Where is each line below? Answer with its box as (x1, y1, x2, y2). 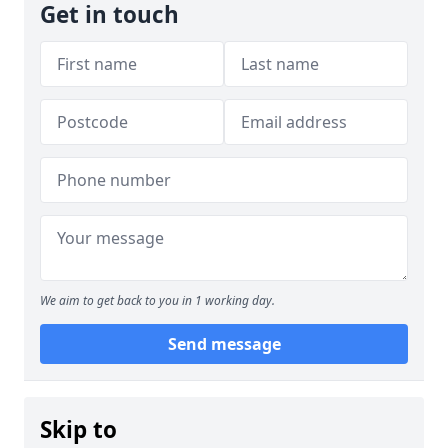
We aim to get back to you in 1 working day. (40, 292, 275, 309)
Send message (167, 333, 281, 355)
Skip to (40, 414, 117, 445)
